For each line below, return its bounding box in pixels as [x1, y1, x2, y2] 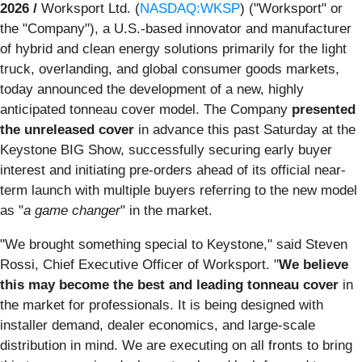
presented [292, 101, 356, 117]
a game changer [23, 202, 120, 218]
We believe [279, 256, 348, 272]
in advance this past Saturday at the [134, 121, 356, 137]
